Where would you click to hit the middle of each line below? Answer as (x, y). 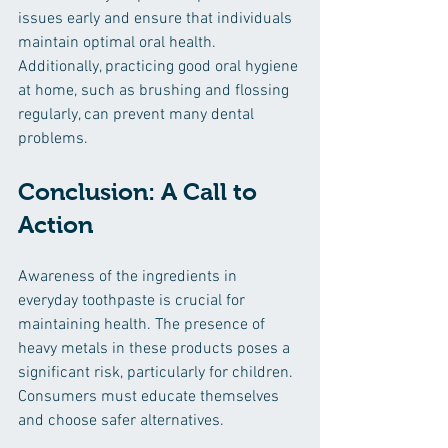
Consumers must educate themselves (150, 397)
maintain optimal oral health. (119, 43)
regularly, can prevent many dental (138, 115)
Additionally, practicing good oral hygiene (160, 67)
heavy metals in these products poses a (156, 349)
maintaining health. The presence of (143, 325)
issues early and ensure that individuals (157, 19)
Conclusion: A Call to (140, 191)
